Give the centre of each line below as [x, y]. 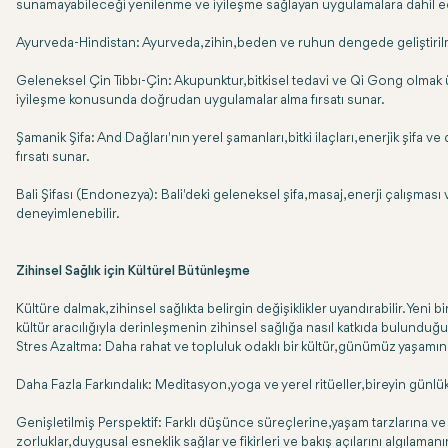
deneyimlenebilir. [69, 214]
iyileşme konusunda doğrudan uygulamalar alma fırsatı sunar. [202, 100]
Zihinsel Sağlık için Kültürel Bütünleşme [133, 271]
